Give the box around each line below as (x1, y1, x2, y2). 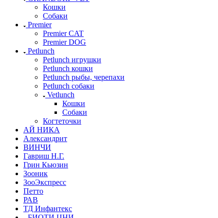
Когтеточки (43, 117, 81, 126)
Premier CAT (43, 29, 84, 38)
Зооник (23, 169, 48, 178)
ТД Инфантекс (23, 204, 72, 213)
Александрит (23, 134, 67, 143)
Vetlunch (47, 91, 74, 99)
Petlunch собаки (43, 82, 94, 91)
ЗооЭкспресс (23, 178, 66, 187)
